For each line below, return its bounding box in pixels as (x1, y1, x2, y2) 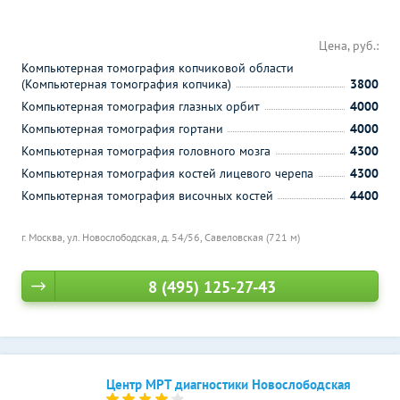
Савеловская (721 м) (204, 230, 300, 244)
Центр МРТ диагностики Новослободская (106, 376, 351, 393)
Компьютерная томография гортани (21, 121, 223, 137)
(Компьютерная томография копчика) (21, 76, 231, 92)
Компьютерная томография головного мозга (21, 143, 271, 159)
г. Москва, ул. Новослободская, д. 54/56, (21, 230, 204, 244)
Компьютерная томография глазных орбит (21, 98, 260, 114)
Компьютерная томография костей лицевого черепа (21, 165, 313, 181)
